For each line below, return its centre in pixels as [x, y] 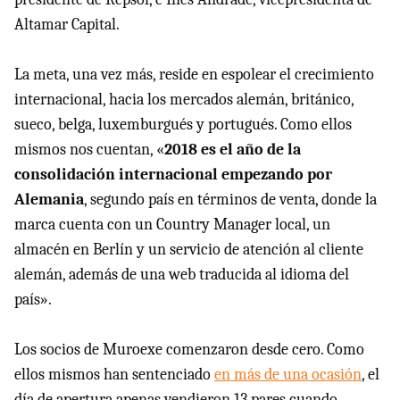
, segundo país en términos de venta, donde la [230, 200]
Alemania [49, 200]
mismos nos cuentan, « [89, 150]
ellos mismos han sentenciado [114, 375]
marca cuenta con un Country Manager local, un [172, 225]
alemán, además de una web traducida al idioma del [182, 275]
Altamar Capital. [67, 25]
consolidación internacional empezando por [173, 175]
